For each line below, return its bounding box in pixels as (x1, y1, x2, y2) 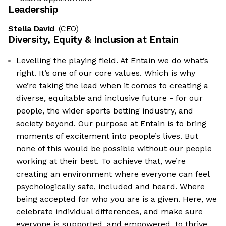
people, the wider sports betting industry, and (16, 106, 193, 116)
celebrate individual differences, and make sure (16, 207, 203, 217)
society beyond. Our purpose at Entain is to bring (16, 119, 206, 129)
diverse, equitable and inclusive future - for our (16, 93, 203, 103)
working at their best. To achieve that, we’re (16, 156, 186, 166)
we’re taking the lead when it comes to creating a (16, 81, 208, 91)
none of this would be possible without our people (16, 144, 212, 154)
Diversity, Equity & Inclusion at (8, 34, 150, 46)
